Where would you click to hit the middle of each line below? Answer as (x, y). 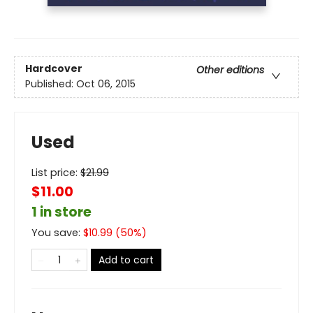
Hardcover (54, 69)
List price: (56, 172)
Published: (51, 84)
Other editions (230, 70)
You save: (57, 232)
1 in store (61, 212)
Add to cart (126, 260)
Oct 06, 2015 (106, 84)
